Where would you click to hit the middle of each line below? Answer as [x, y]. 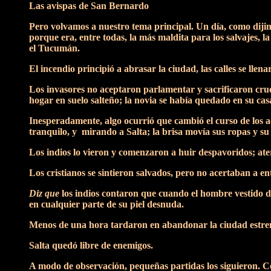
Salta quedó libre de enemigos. [91, 245]
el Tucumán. [54, 48]
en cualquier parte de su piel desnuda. [106, 204]
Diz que [44, 193]
